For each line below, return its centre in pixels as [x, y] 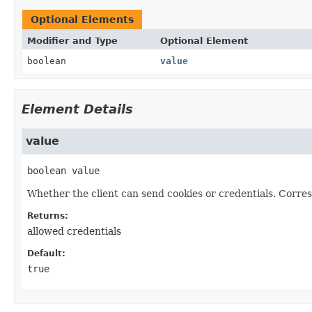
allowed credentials [74, 231]
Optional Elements [82, 19]
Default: [46, 253]
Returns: [48, 216]
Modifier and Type [72, 40]
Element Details [77, 109]
